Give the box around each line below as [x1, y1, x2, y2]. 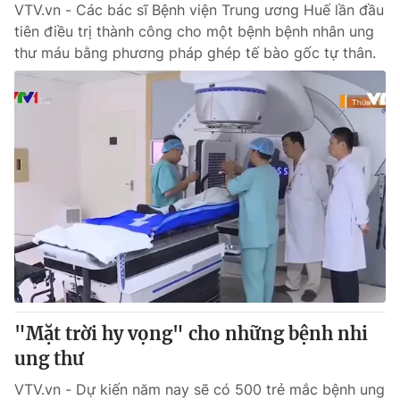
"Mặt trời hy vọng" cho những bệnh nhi [14, 322, 368, 345]
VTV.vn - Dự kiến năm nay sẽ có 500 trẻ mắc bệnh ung [14, 380, 385, 398]
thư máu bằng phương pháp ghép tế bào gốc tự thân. [14, 44, 376, 62]
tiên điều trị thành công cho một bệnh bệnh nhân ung [14, 22, 374, 40]
